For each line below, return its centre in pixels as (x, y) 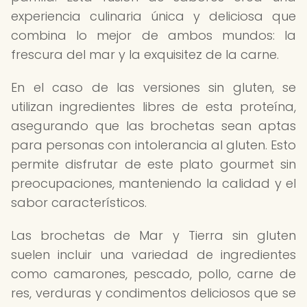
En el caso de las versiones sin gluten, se (153, 87)
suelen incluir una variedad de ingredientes (153, 255)
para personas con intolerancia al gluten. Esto (153, 145)
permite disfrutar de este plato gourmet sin (153, 164)
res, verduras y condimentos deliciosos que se (153, 293)
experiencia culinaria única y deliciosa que (153, 16)
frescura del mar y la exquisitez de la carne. (145, 54)
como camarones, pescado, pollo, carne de (153, 274)
